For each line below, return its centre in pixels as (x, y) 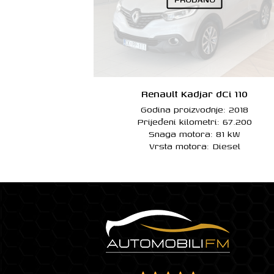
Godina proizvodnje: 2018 (195, 109)
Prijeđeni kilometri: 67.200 (195, 121)
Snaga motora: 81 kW (195, 133)
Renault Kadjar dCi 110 (195, 94)
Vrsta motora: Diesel (194, 146)
